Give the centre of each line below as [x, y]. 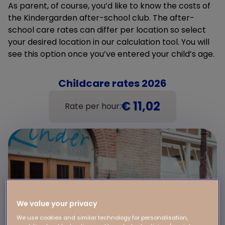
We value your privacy [57, 204]
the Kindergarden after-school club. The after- [101, 18]
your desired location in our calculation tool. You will [109, 42]
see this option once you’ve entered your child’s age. [111, 54]
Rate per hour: [93, 106]
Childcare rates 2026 [113, 83]
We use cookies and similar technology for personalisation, [102, 218]
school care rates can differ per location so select [107, 30]
